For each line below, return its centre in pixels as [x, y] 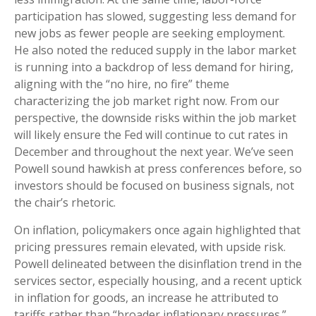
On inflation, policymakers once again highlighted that [157, 230]
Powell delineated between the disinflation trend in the [158, 264]
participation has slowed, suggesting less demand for [155, 17]
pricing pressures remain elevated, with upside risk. [150, 247]
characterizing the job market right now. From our [147, 101]
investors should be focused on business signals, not [154, 186]
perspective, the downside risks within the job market [155, 118]
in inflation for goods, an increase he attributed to [146, 298]
